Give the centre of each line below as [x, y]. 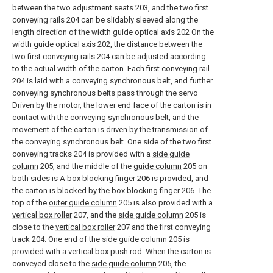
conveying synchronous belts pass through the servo [105, 93]
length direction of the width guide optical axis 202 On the [113, 32]
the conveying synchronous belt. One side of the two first [112, 142]
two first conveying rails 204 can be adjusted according [109, 57]
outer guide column [83, 203]
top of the [30, 203]
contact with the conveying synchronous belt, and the [105, 118]
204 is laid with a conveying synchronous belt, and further [112, 81]
